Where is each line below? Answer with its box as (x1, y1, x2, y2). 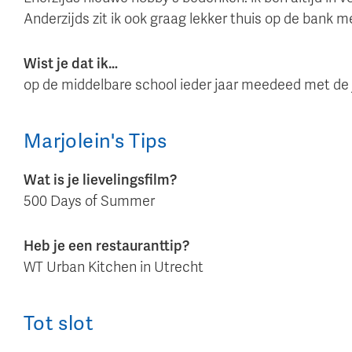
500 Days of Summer (24, 192, 155, 210)
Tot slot (24, 310, 93, 335)
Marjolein (24, 128, 112, 153)
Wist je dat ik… (24, 54, 118, 72)
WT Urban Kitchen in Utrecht (24, 258, 203, 276)
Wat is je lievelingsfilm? (24, 170, 177, 189)
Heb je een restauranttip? (24, 236, 189, 255)
